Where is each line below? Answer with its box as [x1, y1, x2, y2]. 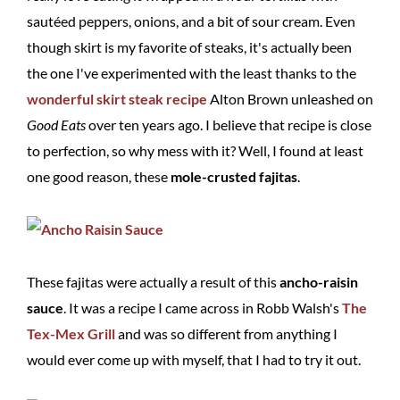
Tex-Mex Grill [27, 325, 115, 342]
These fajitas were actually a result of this [27, 273, 279, 290]
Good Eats [27, 116, 86, 133]
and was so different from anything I [115, 325, 337, 342]
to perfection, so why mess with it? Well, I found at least [27, 142, 363, 159]
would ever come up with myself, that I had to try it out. [27, 351, 361, 368]
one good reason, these [27, 168, 171, 185]
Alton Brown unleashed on [207, 90, 373, 107]
